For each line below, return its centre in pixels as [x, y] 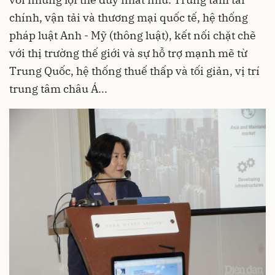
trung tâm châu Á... [58, 89]
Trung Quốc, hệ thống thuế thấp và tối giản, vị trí [134, 71]
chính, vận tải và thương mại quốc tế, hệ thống [129, 18]
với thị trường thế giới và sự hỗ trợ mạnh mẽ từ [128, 53]
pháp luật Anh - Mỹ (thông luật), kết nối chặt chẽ [133, 36]
